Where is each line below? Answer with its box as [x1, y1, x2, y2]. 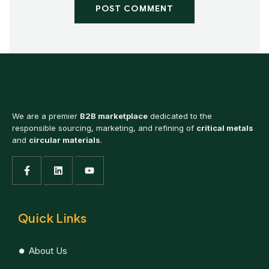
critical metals [196, 123, 253, 133]
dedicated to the [148, 111, 212, 121]
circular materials [29, 135, 100, 145]
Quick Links [18, 210, 87, 225]
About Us [28, 245, 67, 256]
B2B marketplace [80, 111, 148, 121]
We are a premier [12, 111, 80, 121]
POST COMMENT [95, 4, 174, 14]
